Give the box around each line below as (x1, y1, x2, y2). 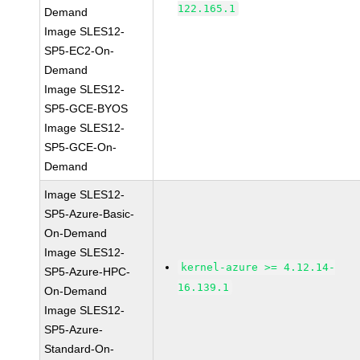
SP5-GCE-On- (44, 141, 117, 153)
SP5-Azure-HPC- (44, 265, 131, 278)
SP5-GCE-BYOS (44, 102, 129, 115)
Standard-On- (44, 342, 115, 355)
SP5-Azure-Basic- (44, 207, 135, 220)
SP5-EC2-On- (44, 44, 115, 57)
